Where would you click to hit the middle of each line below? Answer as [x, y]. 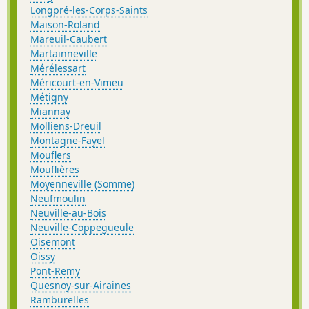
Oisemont [53, 241]
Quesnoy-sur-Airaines [81, 285]
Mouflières [55, 169]
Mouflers [51, 154]
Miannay [50, 111]
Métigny [49, 97]
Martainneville [64, 53]
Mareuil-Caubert [69, 39]
